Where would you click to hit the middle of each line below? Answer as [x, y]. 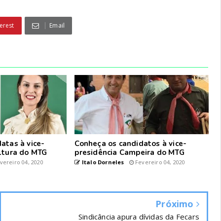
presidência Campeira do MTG [129, 152]
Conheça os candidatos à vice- [131, 144]
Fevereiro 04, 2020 [159, 162]
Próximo [176, 204]
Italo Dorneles [102, 162]
